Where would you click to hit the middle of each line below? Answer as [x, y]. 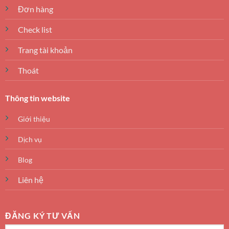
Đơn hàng [35, 9]
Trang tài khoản [45, 50]
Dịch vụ [30, 139]
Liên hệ [30, 179]
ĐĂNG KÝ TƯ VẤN [42, 216]
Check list [35, 30]
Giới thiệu [34, 119]
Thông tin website [37, 98]
